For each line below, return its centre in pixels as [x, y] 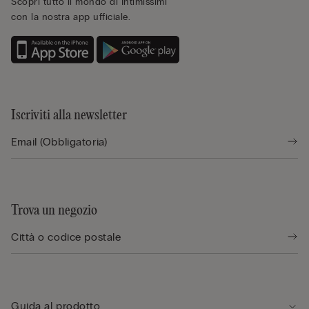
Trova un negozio [54, 210]
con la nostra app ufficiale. [71, 17]
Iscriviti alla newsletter [69, 115]
